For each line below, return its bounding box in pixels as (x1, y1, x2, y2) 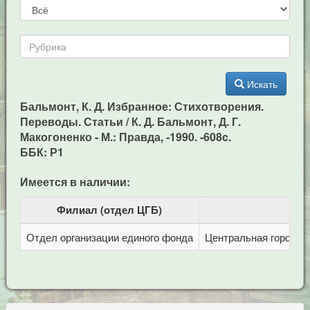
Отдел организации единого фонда (26, 230, 193, 244)
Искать (247, 77, 278, 91)
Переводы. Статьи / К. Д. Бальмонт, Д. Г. (19, 113, 241, 129)
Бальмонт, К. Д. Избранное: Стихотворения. (19, 98, 264, 114)
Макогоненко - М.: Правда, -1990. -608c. (19, 129, 231, 145)
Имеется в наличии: (19, 174, 130, 190)
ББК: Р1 (19, 144, 64, 160)
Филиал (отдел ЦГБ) (57, 202, 163, 217)
